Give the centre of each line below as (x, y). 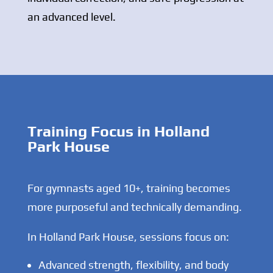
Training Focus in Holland (118, 132)
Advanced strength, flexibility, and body (133, 265)
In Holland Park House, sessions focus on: (128, 237)
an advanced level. (71, 17)
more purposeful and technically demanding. (134, 207)
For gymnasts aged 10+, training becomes (129, 188)
